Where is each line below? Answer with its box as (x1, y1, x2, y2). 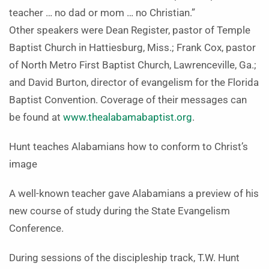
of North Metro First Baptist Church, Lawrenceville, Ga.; (9, 59, 256, 71)
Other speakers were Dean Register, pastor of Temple (9, 25, 250, 36)
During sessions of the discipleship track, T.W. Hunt (9, 252, 240, 264)
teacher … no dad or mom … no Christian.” (9, 7, 195, 19)
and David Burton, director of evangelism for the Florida (9, 77, 259, 88)
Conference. (9, 223, 64, 234)
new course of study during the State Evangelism (9, 205, 230, 217)
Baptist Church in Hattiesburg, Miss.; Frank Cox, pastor (9, 42, 256, 53)
